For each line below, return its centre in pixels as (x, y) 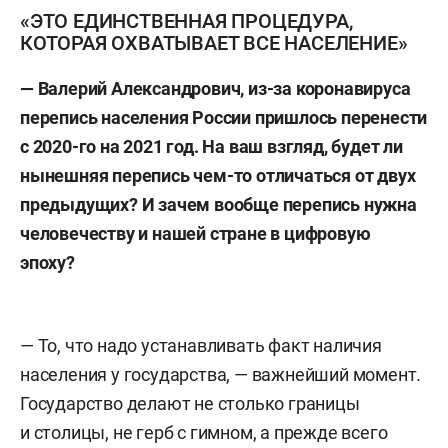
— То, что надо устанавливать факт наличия (201, 345)
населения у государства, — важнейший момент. (221, 374)
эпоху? (47, 262)
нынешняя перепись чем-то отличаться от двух (218, 175)
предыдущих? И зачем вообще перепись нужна (218, 204)
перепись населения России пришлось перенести (224, 117)
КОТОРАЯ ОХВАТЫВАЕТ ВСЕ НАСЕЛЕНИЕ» (214, 43)
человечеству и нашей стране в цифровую (195, 233)
